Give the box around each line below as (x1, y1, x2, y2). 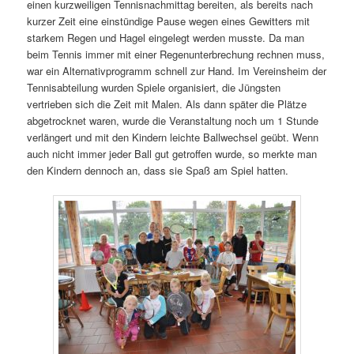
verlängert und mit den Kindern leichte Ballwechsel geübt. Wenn (27, 129, 319, 145)
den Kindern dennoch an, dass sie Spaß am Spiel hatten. (27, 162, 289, 178)
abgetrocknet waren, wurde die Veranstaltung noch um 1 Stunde (27, 112, 319, 128)
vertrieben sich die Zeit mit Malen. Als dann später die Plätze (27, 96, 307, 111)
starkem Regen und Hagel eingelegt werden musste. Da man (27, 29, 305, 45)
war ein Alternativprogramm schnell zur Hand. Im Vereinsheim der (27, 62, 327, 78)
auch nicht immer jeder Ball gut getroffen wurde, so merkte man (27, 145, 318, 161)
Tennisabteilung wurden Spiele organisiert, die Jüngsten (27, 79, 281, 95)
